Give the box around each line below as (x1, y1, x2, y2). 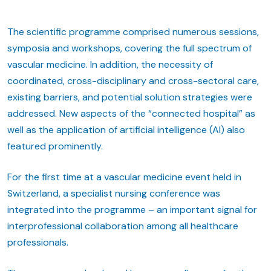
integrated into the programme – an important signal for (7, 203, 257, 216)
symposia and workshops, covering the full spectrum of (7, 41, 252, 54)
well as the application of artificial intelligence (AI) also (7, 123, 245, 136)
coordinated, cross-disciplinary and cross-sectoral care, (7, 74, 259, 87)
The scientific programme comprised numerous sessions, (7, 25, 259, 38)
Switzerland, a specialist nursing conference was (7, 186, 220, 200)
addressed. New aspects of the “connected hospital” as (7, 106, 255, 120)
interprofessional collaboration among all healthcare (7, 219, 238, 232)
